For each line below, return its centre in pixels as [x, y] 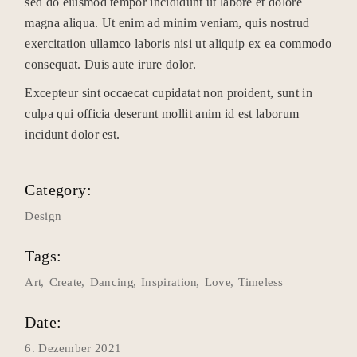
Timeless [261, 282]
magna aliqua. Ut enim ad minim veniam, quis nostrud [167, 23]
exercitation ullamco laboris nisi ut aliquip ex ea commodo [178, 43]
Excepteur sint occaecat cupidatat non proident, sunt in [169, 93]
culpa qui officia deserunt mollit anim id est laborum [162, 114]
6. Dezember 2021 [73, 348]
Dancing [112, 282]
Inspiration [169, 282]
